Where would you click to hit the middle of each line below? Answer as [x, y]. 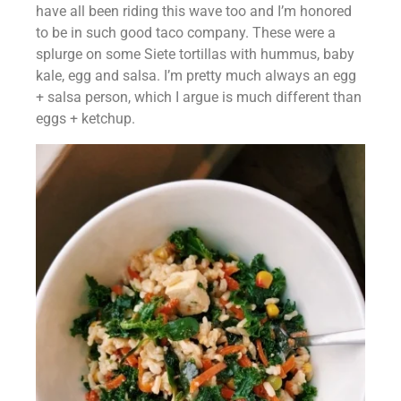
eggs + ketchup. [85, 119]
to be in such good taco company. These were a [186, 33]
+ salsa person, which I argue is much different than [199, 98]
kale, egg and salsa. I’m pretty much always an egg [196, 76]
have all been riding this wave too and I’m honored [194, 12]
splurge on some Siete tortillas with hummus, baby [195, 55]
